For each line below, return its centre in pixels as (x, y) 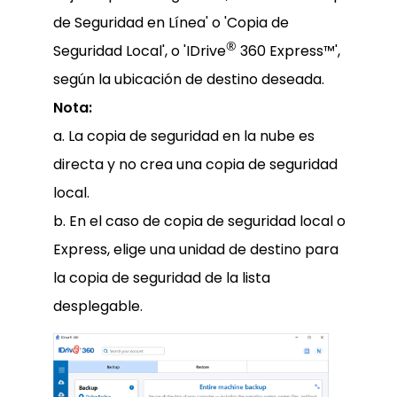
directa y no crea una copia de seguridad (195, 165)
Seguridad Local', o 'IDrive (140, 51)
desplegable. (98, 307)
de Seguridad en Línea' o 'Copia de (171, 22)
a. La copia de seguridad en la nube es (184, 136)
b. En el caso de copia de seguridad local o (199, 222)
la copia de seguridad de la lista (162, 278)
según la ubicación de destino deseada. (189, 80)
